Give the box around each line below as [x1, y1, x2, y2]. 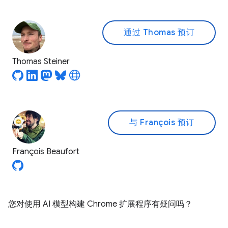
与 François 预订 [129, 118, 194, 128]
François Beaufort [12, 147, 79, 157]
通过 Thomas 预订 [124, 27, 194, 38]
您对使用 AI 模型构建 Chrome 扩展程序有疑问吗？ [8, 199, 192, 209]
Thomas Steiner [12, 56, 70, 67]
